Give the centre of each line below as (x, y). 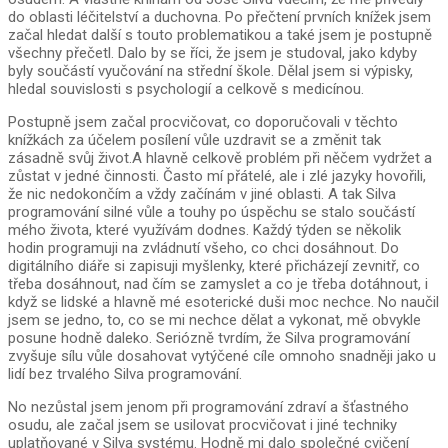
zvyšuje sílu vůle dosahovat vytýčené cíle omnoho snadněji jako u (222, 356)
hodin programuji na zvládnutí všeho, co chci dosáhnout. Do (203, 248)
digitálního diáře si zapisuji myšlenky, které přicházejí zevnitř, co (214, 266)
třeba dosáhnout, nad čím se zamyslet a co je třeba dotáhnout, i (218, 284)
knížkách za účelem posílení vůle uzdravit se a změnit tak (194, 140)
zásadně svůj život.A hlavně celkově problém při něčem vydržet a (220, 158)
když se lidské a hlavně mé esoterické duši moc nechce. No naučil (223, 302)
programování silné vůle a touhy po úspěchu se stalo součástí (211, 212)
